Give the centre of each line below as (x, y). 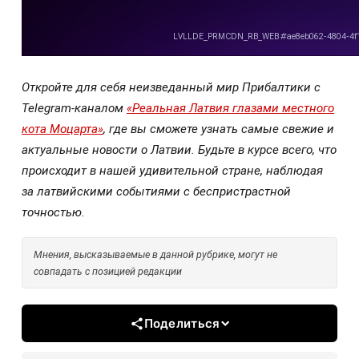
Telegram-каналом (74, 108)
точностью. (53, 212)
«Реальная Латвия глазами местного (230, 108)
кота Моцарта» (63, 129)
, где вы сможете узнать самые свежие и (219, 129)
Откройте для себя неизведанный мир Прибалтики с (171, 87)
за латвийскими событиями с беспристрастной (156, 191)
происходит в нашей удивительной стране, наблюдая (172, 170)
